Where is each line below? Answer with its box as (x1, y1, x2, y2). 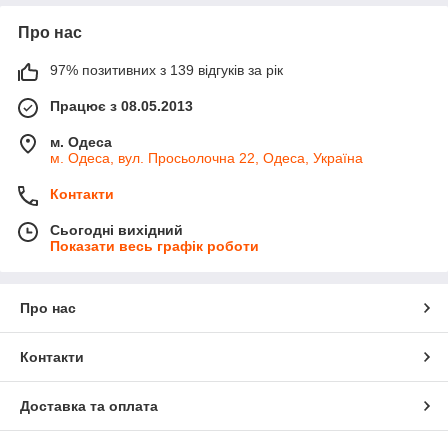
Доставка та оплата (20, 397, 158, 414)
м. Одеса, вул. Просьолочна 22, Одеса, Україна (50, 149, 363, 166)
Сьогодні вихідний (50, 221, 183, 238)
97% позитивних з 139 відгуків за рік (50, 61, 283, 78)
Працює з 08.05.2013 (50, 97, 193, 114)
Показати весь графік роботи (50, 237, 259, 254)
